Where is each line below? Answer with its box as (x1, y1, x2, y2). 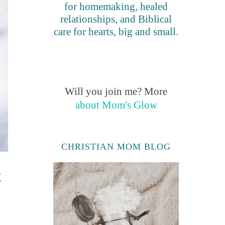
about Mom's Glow (75, 99, 157, 111)
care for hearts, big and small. (54, 26, 178, 38)
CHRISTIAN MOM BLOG (61, 142, 171, 152)
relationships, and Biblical (60, 13, 172, 26)
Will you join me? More (65, 85, 167, 98)
